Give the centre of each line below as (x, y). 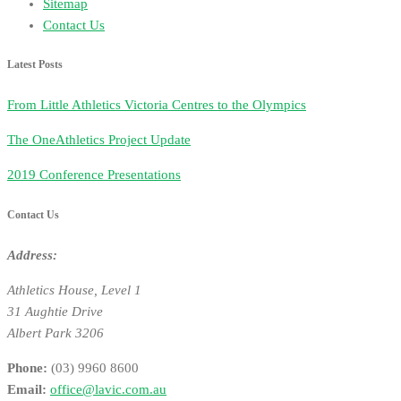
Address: (32, 255)
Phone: (27, 367)
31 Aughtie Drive (55, 311)
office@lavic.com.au (108, 389)
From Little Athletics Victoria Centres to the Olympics (157, 105)
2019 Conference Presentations (94, 175)
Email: (27, 389)
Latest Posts (35, 65)
